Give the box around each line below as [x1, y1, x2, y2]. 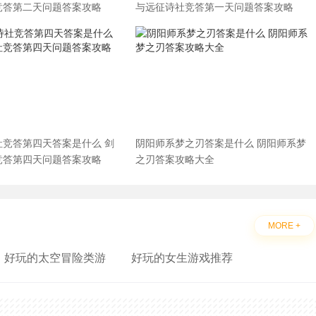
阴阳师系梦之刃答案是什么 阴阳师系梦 [135, 138, 306, 149]
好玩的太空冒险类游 [4, 252, 106, 264]
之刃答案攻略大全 [135, 154, 214, 165]
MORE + [268, 221, 300, 231]
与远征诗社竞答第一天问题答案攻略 [135, 1, 293, 13]
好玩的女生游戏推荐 [131, 252, 233, 264]
